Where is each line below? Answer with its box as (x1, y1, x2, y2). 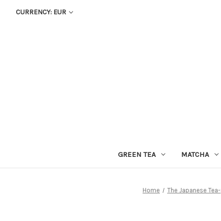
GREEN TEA (117, 149, 156, 159)
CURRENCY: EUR (15, 8, 68, 16)
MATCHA (181, 149, 209, 159)
